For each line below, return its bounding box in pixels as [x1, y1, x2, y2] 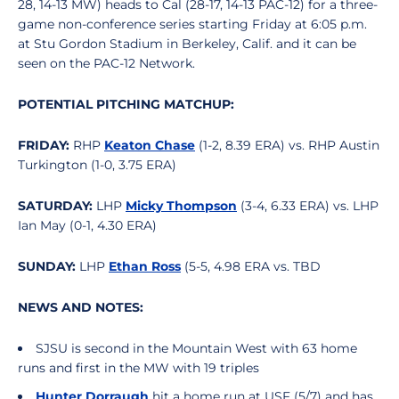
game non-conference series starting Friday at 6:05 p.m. [18, 16, 367, 32]
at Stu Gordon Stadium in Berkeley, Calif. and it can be [18, 36, 356, 52]
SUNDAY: [18, 258, 76, 274]
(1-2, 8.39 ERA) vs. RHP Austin [195, 137, 379, 153]
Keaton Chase [104, 137, 195, 153]
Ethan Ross [109, 258, 181, 274]
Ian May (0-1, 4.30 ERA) [18, 217, 157, 233]
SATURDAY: [18, 198, 93, 214]
